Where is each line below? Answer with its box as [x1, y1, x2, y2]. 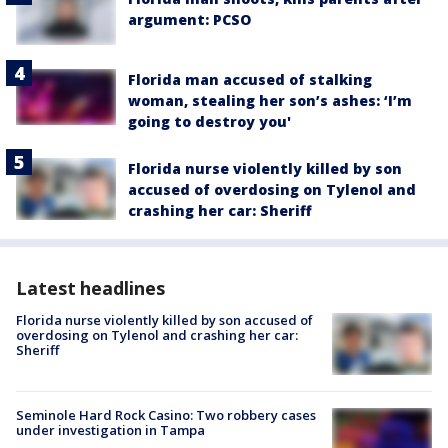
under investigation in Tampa [16, 421, 205, 440]
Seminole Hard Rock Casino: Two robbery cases [16, 406, 316, 425]
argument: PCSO [128, 10, 251, 30]
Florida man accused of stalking [128, 69, 372, 89]
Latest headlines [16, 275, 165, 300]
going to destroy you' [128, 111, 291, 131]
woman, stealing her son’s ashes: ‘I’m [128, 90, 412, 110]
